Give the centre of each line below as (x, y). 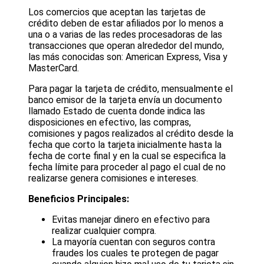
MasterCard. (54, 68)
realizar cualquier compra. (104, 231)
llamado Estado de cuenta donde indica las (117, 111)
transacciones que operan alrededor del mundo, (126, 46)
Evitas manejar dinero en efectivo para (131, 220)
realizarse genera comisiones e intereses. (113, 179)
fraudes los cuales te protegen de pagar (135, 253)
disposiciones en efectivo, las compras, (110, 123)
